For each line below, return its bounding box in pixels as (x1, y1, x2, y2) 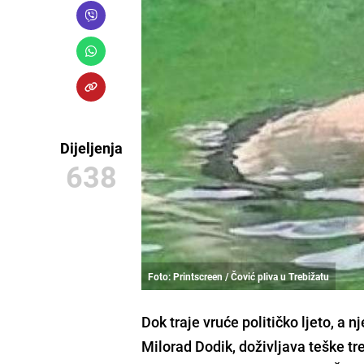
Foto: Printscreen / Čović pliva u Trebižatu (148, 269, 330, 283)
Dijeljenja (59, 138, 123, 158)
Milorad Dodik (141, 336, 233, 356)
